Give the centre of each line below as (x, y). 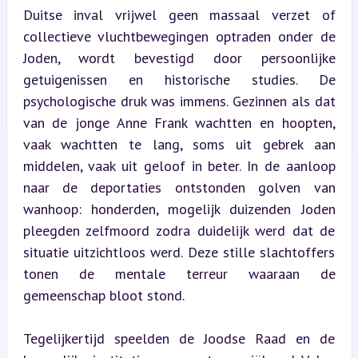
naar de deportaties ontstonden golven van (179, 187)
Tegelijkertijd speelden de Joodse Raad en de (179, 338)
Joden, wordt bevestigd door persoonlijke (179, 58)
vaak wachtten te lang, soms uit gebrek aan (179, 144)
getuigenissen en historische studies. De (179, 79)
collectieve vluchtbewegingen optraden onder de (179, 36)
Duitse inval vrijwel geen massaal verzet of (179, 14)
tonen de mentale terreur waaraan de (179, 273)
